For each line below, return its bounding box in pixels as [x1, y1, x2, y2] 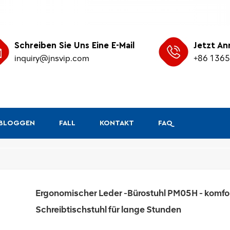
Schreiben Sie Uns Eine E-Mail [14, 41, 135, 50]
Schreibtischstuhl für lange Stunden [35, 204, 182, 215]
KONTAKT [99, 119, 134, 127]
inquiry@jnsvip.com [14, 53, 90, 63]
